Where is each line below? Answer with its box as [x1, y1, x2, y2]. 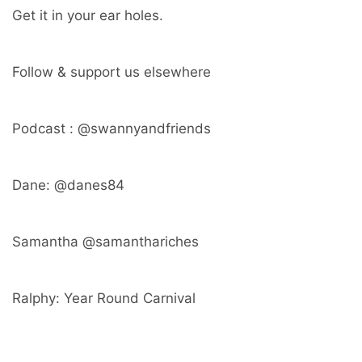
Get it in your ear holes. [12, 7, 163, 24]
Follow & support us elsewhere [12, 64, 211, 81]
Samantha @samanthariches [12, 234, 199, 250]
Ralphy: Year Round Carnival [12, 290, 196, 307]
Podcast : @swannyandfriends [12, 120, 211, 137]
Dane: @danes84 [12, 177, 124, 194]
